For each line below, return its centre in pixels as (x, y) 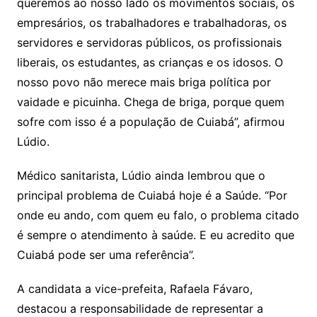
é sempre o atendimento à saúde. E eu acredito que (155, 235)
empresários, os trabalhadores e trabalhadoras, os (151, 22)
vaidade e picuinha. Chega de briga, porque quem (150, 102)
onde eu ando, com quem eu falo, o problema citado (158, 215)
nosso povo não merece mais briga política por (144, 82)
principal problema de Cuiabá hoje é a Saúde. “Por (152, 195)
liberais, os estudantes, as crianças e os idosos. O (150, 62)
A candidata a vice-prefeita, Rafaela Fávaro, (134, 288)
